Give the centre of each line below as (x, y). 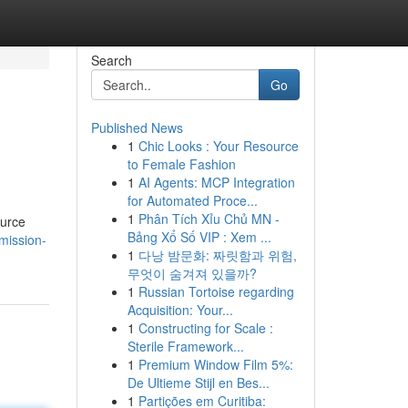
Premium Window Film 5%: (215, 364)
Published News (137, 127)
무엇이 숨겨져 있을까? (192, 273)
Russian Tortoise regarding (216, 291)
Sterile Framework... (185, 346)
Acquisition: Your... (180, 310)
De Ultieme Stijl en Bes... (198, 382)
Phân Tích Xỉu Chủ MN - (209, 219)
